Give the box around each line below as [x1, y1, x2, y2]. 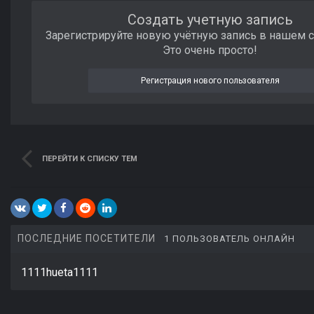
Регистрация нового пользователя [140, 76, 280, 86]
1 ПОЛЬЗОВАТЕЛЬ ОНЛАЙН [164, 233, 295, 245]
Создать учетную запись [127, 11, 293, 29]
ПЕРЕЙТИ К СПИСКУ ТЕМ [42, 154, 137, 164]
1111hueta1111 [21, 265, 98, 279]
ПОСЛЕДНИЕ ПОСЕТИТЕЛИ [18, 233, 164, 245]
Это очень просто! [163, 43, 258, 57]
